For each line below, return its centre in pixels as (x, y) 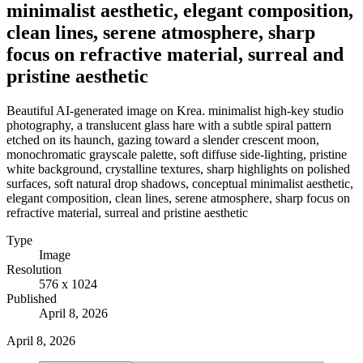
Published (32, 298)
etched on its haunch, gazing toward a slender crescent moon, (163, 139)
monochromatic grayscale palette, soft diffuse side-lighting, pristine (177, 154)
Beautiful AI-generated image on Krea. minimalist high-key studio (175, 110)
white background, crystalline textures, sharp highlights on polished (178, 169)
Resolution (34, 269)
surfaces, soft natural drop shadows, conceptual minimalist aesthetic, (180, 183)
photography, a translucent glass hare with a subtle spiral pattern (169, 125)
